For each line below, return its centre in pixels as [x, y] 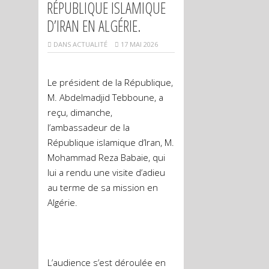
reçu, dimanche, [80, 112]
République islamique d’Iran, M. [111, 142]
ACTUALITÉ [90, 44]
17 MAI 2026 [138, 44]
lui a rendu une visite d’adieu [106, 172]
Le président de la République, [110, 82]
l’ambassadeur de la [89, 127]
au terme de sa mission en [103, 187]
